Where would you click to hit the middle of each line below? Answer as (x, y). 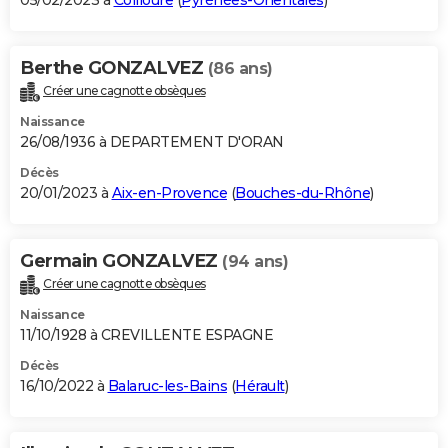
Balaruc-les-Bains (167, 385)
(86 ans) (240, 69)
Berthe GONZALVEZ (114, 68)
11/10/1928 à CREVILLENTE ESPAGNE (146, 334)
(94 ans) (255, 262)
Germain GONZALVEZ (121, 261)
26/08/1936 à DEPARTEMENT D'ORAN (152, 142)
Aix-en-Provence (169, 193)
